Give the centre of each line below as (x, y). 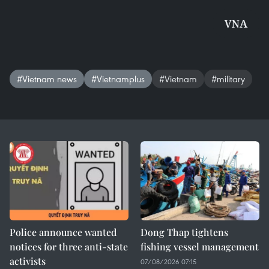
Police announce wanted (63, 232)
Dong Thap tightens (184, 232)
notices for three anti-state (69, 246)
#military (228, 79)
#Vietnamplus (118, 79)
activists (28, 261)
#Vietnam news (47, 79)
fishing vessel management (200, 246)
